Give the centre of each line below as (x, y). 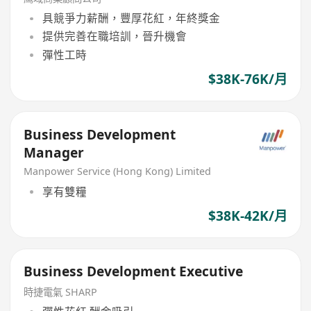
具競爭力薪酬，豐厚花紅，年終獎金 (131, 18)
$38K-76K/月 (247, 79)
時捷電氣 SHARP (61, 292)
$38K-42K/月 (247, 216)
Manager (54, 152)
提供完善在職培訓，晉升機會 (114, 36)
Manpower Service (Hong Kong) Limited (118, 171)
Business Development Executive (134, 271)
